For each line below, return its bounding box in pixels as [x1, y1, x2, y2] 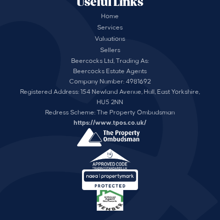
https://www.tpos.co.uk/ [74, 119, 146, 127]
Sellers [100, 47, 120, 54]
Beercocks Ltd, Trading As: [71, 57, 149, 65]
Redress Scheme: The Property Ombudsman [45, 109, 175, 116]
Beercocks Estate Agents [73, 68, 147, 75]
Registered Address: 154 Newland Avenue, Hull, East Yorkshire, [20, 88, 200, 96]
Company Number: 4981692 [69, 78, 151, 85]
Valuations [95, 35, 125, 43]
